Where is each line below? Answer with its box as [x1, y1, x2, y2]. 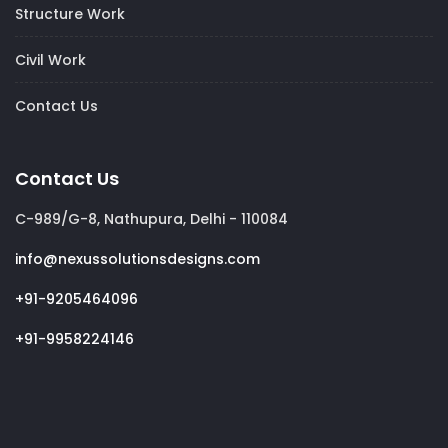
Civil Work [15, 50, 86, 71]
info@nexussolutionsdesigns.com [15, 249, 260, 270]
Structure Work [15, 4, 125, 25]
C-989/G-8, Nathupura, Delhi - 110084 [15, 209, 288, 230]
